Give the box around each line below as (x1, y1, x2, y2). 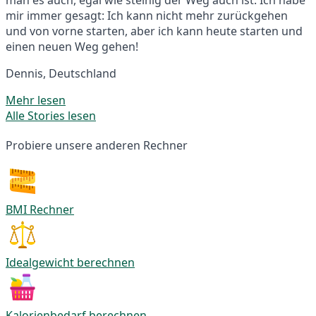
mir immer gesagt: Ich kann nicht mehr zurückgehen (6, 7, 288, 23)
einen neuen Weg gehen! (6, 38, 138, 54)
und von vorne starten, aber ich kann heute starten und (6, 23, 303, 39)
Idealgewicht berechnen (6, 254, 135, 270)
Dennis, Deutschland (6, 65, 116, 81)
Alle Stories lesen (6, 107, 96, 123)
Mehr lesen (6, 92, 66, 108)
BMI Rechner (6, 201, 74, 217)
